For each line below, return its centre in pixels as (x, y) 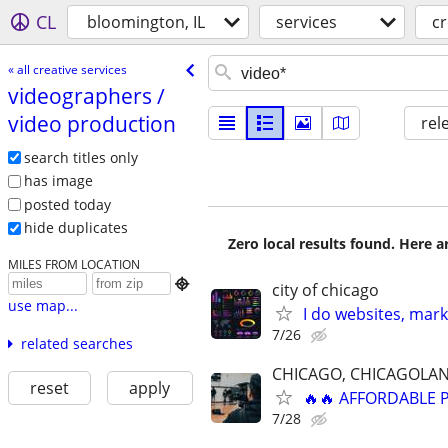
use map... (42, 306)
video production (91, 123)
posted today (67, 204)
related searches (76, 344)
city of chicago (325, 290)
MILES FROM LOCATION (73, 264)
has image (58, 181)
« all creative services (67, 69)
